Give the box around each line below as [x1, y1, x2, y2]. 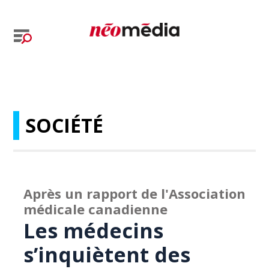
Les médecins [23, 217, 164, 244]
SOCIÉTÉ [25, 112, 104, 138]
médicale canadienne [23, 200, 168, 218]
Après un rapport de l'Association [23, 184, 246, 202]
